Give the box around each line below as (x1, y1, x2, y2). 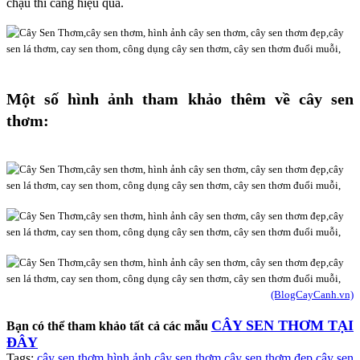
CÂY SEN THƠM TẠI (211, 317, 354, 333)
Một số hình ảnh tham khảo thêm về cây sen (6, 89, 354, 108)
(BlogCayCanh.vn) (271, 288, 354, 301)
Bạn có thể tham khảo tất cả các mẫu (6, 318, 211, 333)
